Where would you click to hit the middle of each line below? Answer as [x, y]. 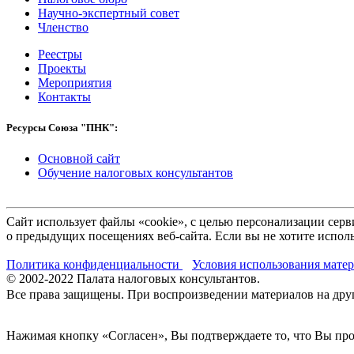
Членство [63, 27]
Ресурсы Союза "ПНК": [62, 127]
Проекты [62, 68]
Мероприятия [75, 82]
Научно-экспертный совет [109, 13]
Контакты [64, 96]
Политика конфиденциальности [94, 265]
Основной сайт [79, 159]
